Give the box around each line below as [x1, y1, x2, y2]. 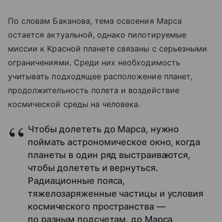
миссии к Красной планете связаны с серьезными [8, 44, 208, 54]
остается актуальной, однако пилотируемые [8, 30, 186, 40]
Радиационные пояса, [28, 175, 125, 186]
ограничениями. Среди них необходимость [8, 57, 180, 68]
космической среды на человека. [8, 99, 141, 110]
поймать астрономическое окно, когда [28, 137, 200, 148]
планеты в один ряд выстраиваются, [28, 150, 191, 161]
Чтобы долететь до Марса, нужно [28, 124, 179, 135]
